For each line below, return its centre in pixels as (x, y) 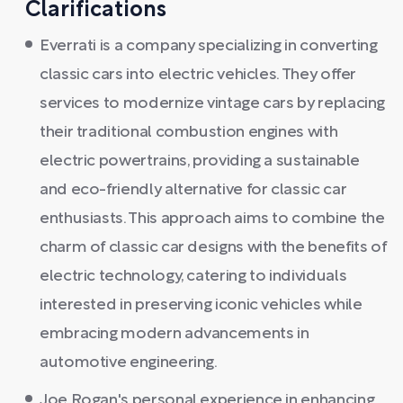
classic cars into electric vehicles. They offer (198, 75)
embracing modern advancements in (175, 334)
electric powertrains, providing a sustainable (200, 161)
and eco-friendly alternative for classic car (193, 190)
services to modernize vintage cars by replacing (213, 104)
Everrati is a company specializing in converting (209, 46)
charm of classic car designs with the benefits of (213, 248)
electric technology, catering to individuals (193, 277)
